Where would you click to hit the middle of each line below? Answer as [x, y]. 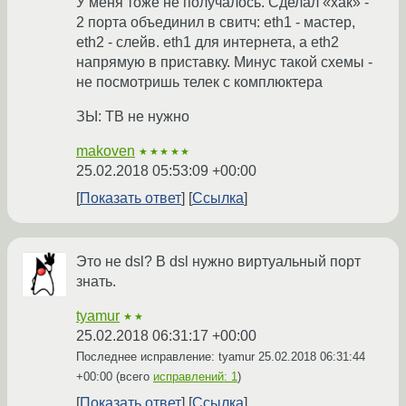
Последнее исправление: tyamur [167, 357]
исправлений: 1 [195, 377]
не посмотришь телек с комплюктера [199, 82]
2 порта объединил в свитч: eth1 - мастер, [216, 23]
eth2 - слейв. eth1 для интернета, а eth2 [208, 43]
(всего [133, 377]
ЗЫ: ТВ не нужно [133, 117]
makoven [106, 151]
